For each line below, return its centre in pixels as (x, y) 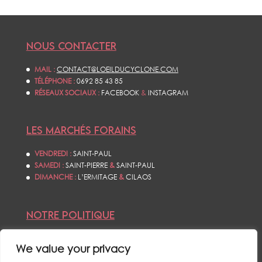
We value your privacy (73, 249)
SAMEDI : (50, 166)
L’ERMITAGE (97, 177)
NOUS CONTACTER (71, 46)
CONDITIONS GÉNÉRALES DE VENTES (94, 238)
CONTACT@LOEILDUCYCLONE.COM (117, 70)
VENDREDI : (53, 154)
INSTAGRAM (168, 93)
